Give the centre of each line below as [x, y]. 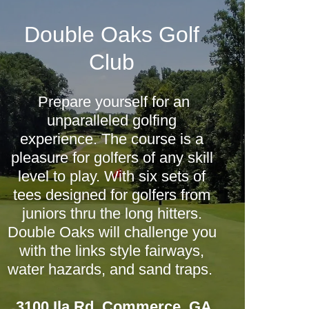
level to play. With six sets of [112, 176]
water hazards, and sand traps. [112, 269]
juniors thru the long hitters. [112, 213]
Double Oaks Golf [112, 34]
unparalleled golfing [112, 120]
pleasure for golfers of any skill [112, 158]
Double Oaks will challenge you [112, 232]
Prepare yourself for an [112, 102]
